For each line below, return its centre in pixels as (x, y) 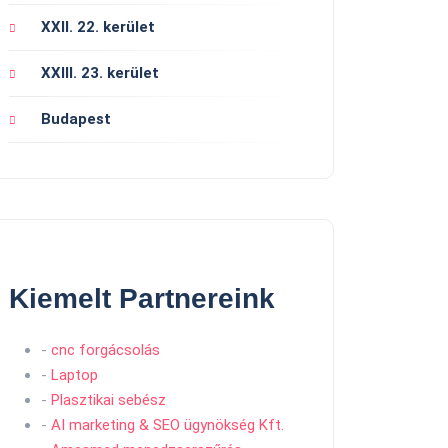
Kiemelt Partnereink (142, 299)
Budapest (76, 119)
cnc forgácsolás (105, 350)
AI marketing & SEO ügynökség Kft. (167, 425)
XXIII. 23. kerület (100, 73)
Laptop (74, 375)
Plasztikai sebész (108, 400)
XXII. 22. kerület (98, 27)
